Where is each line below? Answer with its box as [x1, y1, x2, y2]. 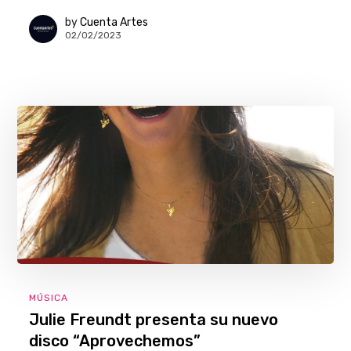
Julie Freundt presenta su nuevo [29, 309, 279, 329]
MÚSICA [29, 291, 69, 303]
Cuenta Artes [80, 16, 149, 30]
